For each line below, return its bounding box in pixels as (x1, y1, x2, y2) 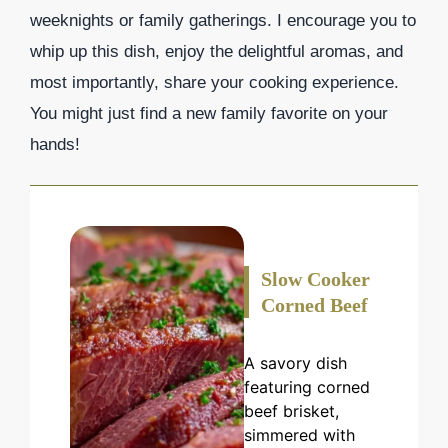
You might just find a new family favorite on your (30, 103, 388, 123)
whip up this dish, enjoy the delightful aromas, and (30, 41, 403, 61)
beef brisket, (244, 401, 340, 422)
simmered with (244, 425, 356, 446)
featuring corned (244, 377, 371, 398)
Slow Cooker (261, 268, 371, 291)
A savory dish (244, 353, 348, 374)
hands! (30, 134, 80, 154)
